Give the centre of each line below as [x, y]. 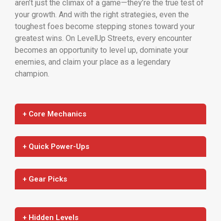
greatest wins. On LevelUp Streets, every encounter [103, 38]
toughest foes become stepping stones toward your [105, 26]
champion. [32, 74]
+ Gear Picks [45, 179]
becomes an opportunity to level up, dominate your [102, 50]
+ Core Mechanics [55, 114]
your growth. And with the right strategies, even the [102, 14]
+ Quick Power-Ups [56, 146]
